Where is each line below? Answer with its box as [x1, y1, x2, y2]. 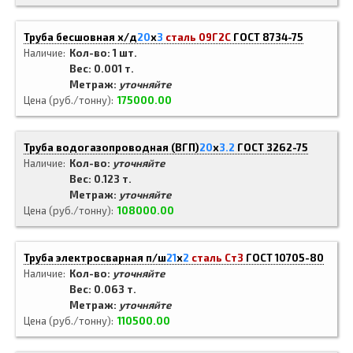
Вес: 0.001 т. [69, 62, 134, 75]
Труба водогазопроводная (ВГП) [24, 141, 199, 154]
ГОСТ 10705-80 [246, 251, 324, 264]
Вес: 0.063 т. [69, 283, 136, 295]
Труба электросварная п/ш [24, 251, 166, 264]
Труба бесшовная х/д [24, 31, 137, 43]
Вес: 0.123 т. [69, 173, 132, 185]
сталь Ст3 [191, 251, 243, 264]
